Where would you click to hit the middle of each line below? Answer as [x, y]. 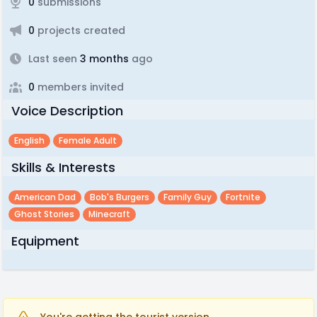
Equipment [45, 241]
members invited [79, 87]
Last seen [53, 59]
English [29, 140]
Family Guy [188, 197]
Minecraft [109, 214]
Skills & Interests [63, 167]
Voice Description [67, 111]
